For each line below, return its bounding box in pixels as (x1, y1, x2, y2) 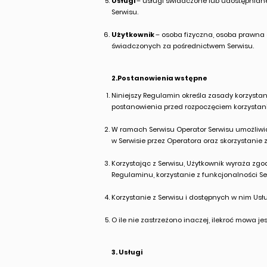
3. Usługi (111, 247, 142, 257)
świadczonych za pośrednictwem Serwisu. (111, 41, 254, 51)
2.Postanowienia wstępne (111, 73, 207, 83)
